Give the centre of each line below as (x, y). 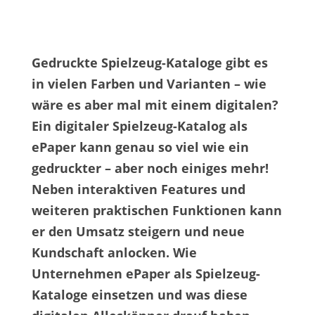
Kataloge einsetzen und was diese (139, 295)
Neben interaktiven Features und (138, 189)
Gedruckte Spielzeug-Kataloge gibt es (149, 63)
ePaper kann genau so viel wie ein (140, 147)
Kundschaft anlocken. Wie (114, 253)
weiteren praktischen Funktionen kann (156, 211)
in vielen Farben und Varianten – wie (149, 84)
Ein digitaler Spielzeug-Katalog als (139, 126)
